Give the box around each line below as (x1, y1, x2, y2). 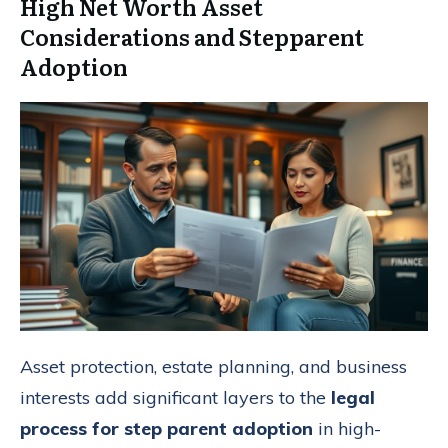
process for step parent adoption (20, 417, 313, 441)
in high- (313, 417, 381, 441)
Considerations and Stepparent (20, 19, 364, 53)
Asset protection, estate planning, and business (20, 355, 407, 379)
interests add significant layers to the (20, 386, 331, 410)
